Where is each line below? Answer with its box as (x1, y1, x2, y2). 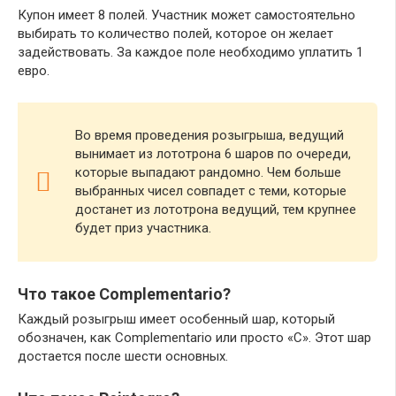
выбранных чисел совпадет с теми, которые (75, 182, 346, 199)
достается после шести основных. (18, 347, 228, 364)
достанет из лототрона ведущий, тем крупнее (75, 201, 356, 217)
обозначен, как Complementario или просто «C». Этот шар (18, 329, 371, 346)
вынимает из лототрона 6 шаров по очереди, (75, 145, 351, 162)
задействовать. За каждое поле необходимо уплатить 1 (18, 43, 363, 60)
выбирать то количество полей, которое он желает (18, 25, 333, 42)
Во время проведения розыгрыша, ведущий (75, 126, 344, 143)
